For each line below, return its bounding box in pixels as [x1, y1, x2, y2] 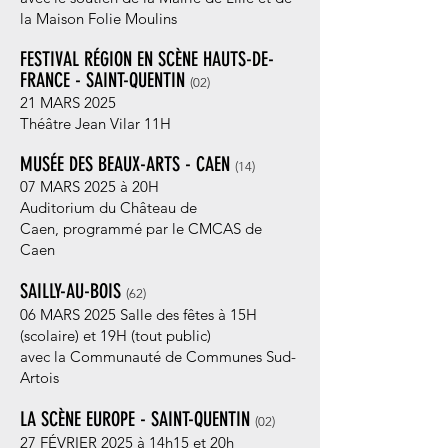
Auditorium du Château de [20, 198, 197, 217]
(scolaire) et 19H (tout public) [20, 326, 211, 345]
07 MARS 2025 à [20, 177, 128, 196]
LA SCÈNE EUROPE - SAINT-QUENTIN [20, 407, 255, 431]
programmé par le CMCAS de [63, 219, 262, 238]
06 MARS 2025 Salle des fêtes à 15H [20, 305, 257, 324]
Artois [20, 368, 59, 387]
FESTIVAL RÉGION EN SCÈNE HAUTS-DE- [20, 47, 274, 71]
